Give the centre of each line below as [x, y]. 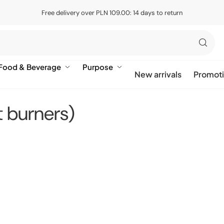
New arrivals [158, 74]
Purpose [98, 67]
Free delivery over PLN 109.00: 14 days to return [112, 12]
